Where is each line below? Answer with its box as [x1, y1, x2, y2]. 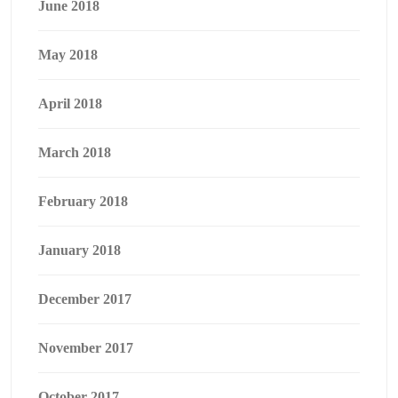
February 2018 [38, 194, 128, 210]
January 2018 [38, 243, 121, 259]
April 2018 [38, 96, 102, 112]
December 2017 [38, 291, 131, 307]
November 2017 [38, 340, 133, 356]
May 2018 [38, 47, 98, 63]
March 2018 [38, 145, 111, 161]
